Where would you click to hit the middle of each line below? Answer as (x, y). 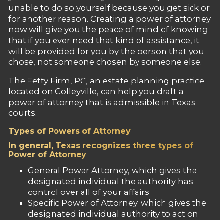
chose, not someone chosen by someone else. (105, 62)
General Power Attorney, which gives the (112, 171)
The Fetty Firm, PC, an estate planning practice (106, 81)
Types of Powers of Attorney (69, 131)
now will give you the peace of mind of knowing (108, 29)
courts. (22, 113)
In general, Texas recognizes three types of (100, 146)
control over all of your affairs (88, 192)
